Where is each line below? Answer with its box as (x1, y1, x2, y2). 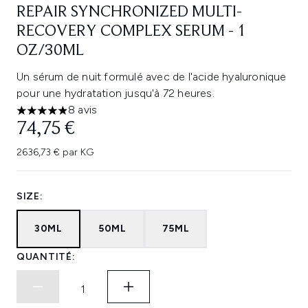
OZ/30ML (16, 43, 84, 59)
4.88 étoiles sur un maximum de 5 (16, 110, 184, 124)
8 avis (68, 103, 98, 116)
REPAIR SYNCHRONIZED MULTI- (16, 4, 242, 21)
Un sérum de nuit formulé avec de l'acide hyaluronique (16, 70, 287, 83)
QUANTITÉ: (16, 251, 76, 263)
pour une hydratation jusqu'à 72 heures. (16, 87, 214, 100)
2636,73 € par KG (16, 146, 93, 158)
